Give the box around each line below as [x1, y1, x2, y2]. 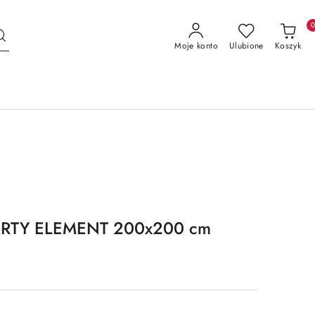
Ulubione [229, 39, 264, 52]
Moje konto [174, 39, 218, 52]
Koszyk [274, 39, 301, 52]
